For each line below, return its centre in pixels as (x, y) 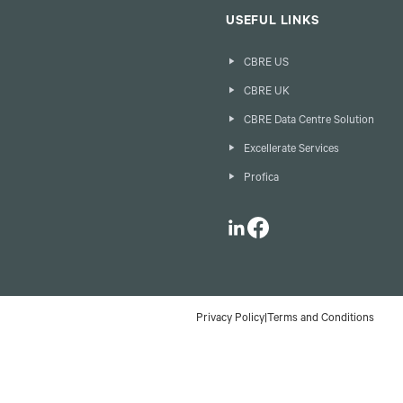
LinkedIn (249, 227)
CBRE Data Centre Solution (309, 121)
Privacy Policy (230, 319)
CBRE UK (267, 93)
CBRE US (266, 64)
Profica (261, 179)
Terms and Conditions (321, 319)
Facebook (273, 227)
